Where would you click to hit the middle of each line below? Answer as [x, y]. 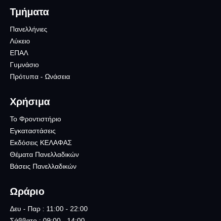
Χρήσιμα [30, 101]
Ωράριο [27, 191]
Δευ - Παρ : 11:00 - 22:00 [49, 208]
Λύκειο [20, 41]
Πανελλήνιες [29, 29]
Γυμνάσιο [24, 64]
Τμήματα [29, 12]
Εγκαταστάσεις [33, 130]
